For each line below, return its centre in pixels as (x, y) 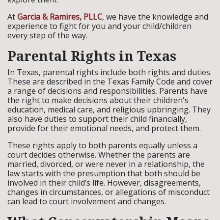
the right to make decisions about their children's (98, 100)
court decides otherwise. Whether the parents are (99, 155)
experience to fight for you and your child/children (99, 26)
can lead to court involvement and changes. (87, 201)
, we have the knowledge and (155, 17)
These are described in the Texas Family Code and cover (110, 82)
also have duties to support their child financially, (97, 119)
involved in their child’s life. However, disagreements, (104, 183)
